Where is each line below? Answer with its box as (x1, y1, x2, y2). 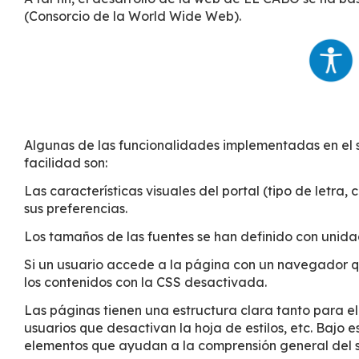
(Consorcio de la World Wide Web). (24, 7, 241, 24)
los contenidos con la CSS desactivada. (24, 273, 267, 290)
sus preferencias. (24, 200, 127, 217)
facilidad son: (24, 155, 107, 171)
